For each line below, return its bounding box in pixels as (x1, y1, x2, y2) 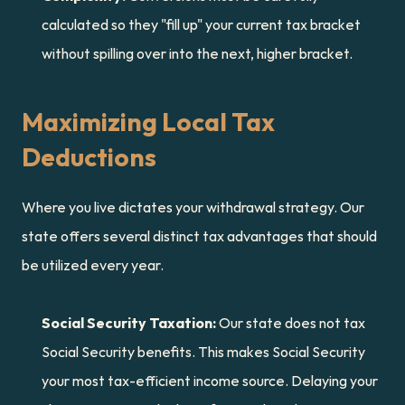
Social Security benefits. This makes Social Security (42, 343, 365, 361)
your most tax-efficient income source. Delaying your (42, 372, 378, 390)
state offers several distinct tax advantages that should (22, 227, 377, 245)
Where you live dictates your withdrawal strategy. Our (22, 198, 364, 216)
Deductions (22, 141, 156, 173)
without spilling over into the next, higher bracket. (42, 44, 353, 62)
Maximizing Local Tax (22, 106, 275, 137)
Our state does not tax (216, 314, 365, 332)
